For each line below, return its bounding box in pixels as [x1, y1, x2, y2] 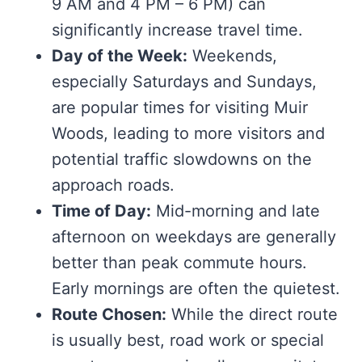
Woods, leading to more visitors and [52, 124, 325, 144]
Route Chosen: [52, 305, 166, 325]
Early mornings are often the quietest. [52, 279, 340, 299]
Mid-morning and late [151, 201, 320, 221]
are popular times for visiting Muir [52, 98, 308, 118]
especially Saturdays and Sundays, [52, 72, 317, 92]
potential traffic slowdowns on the [52, 149, 312, 170]
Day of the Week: [52, 46, 187, 66]
